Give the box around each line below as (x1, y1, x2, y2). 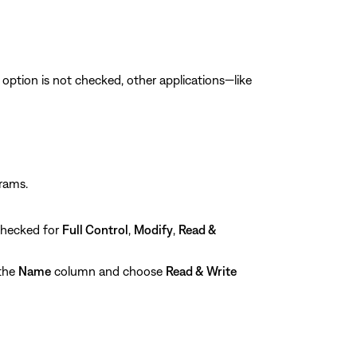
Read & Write (166, 263, 237, 278)
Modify (134, 222, 173, 237)
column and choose (51, 263, 166, 278)
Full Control (62, 222, 128, 237)
